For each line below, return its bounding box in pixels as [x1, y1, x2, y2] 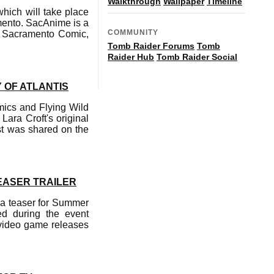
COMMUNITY [108, 28, 158, 37]
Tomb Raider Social [157, 51, 237, 62]
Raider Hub [108, 51, 154, 62]
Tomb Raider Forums [108, 40, 194, 51]
